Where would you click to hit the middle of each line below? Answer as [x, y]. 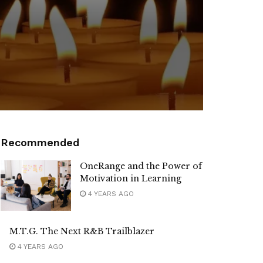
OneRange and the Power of [141, 166]
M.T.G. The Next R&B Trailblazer [82, 231]
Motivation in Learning [131, 178]
